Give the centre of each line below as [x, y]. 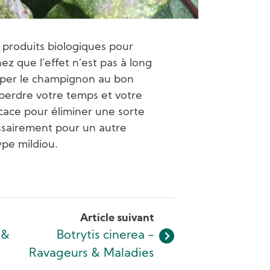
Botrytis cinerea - [106, 235]
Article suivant [118, 218]
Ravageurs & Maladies [92, 253]
